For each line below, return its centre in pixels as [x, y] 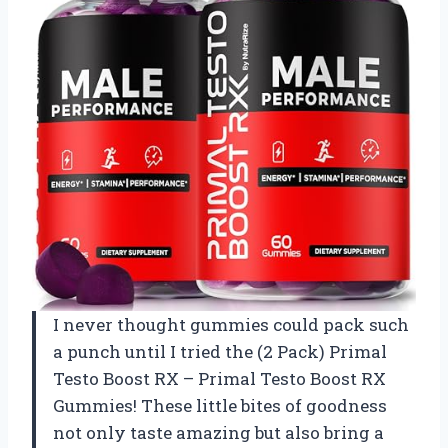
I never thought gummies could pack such [231, 325]
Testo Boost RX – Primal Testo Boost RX [219, 379]
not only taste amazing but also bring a [218, 433]
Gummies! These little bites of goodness [220, 406]
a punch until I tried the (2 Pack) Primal [220, 352]
